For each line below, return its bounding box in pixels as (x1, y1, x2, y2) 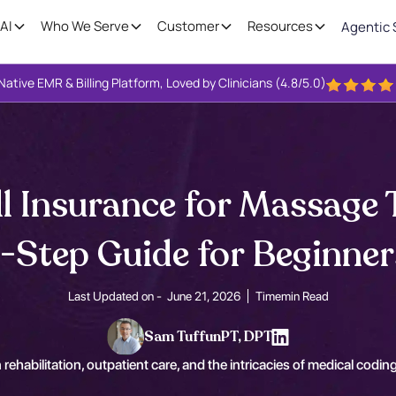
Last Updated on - (67, 289, 167, 304)
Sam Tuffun (143, 327, 221, 347)
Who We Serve (41, 17, 129, 35)
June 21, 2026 (166, 289, 240, 304)
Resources (247, 17, 313, 35)
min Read (280, 289, 329, 304)
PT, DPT (220, 327, 272, 347)
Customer (157, 17, 219, 35)
